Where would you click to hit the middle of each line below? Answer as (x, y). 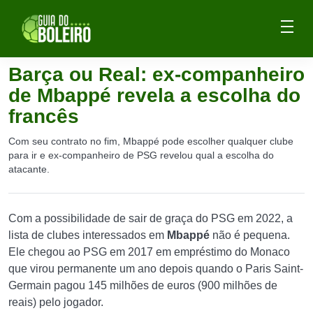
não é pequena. (250, 235)
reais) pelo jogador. (56, 302)
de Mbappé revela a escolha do (154, 95)
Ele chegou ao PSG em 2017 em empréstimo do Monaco (149, 252)
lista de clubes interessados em (88, 235)
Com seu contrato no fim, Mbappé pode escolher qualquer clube (151, 141)
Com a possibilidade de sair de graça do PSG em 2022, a (151, 218)
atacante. (29, 169)
